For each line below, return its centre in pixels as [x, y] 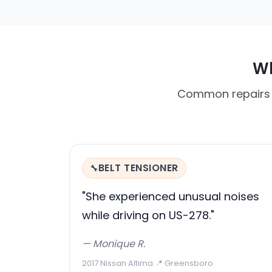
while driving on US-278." [148, 215]
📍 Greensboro [184, 263]
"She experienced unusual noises [171, 196]
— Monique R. [114, 243]
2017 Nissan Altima [117, 263]
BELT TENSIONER [138, 168]
